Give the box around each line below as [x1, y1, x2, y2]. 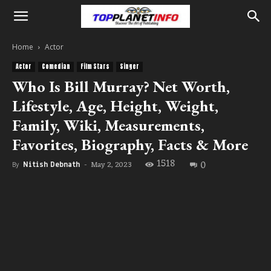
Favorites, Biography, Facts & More [12, 134, 248, 155]
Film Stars [80, 62, 109, 71]
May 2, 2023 [91, 158, 132, 172]
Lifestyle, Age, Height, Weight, [12, 96, 218, 116]
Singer [120, 62, 139, 71]
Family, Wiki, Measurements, [12, 115, 204, 135]
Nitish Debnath [23, 160, 80, 169]
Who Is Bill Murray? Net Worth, [12, 76, 230, 97]
